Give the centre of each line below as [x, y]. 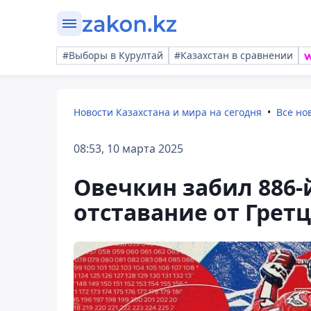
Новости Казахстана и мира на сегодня [168, 112]
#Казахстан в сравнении [234, 55]
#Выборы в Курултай [113, 55]
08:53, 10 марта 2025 [128, 149]
